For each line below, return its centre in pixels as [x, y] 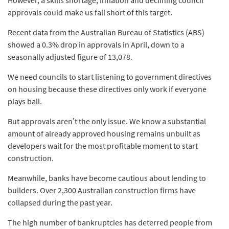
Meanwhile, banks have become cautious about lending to [107, 178]
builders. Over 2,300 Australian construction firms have [102, 190]
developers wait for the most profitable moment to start [103, 145]
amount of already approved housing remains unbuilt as [104, 133]
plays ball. [25, 101]
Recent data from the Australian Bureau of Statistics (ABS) [106, 32]
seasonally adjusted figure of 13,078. [70, 56]
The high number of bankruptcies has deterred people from [110, 222]
